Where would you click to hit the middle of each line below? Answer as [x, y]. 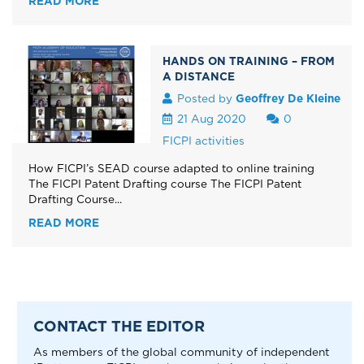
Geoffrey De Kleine [288, 98]
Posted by [206, 98]
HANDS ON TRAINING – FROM [249, 61]
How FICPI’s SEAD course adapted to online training [178, 168]
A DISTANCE [199, 76]
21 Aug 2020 [212, 118]
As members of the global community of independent [182, 351]
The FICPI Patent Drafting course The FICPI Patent [165, 183]
